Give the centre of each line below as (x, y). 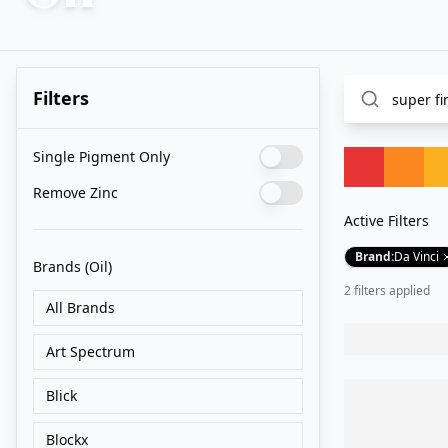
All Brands (80, 307)
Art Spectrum (90, 351)
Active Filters (386, 220)
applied (408, 290)
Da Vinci (416, 256)
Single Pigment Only (101, 156)
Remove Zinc (75, 192)
